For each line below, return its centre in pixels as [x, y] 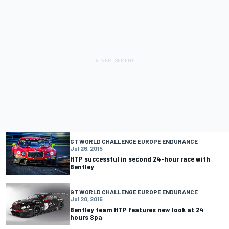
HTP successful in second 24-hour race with [140, 158]
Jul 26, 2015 [86, 148]
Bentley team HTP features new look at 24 [137, 209]
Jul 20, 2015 [86, 199]
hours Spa [86, 217]
